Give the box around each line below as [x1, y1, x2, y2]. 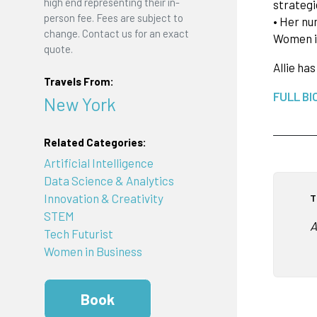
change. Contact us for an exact [43, 27, 189, 40]
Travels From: [43, 74, 114, 88]
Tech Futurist [43, 226, 113, 241]
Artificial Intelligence [43, 156, 154, 171]
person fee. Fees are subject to [43, 11, 183, 25]
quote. [43, 42, 73, 56]
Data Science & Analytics [43, 173, 174, 188]
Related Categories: [43, 135, 146, 149]
